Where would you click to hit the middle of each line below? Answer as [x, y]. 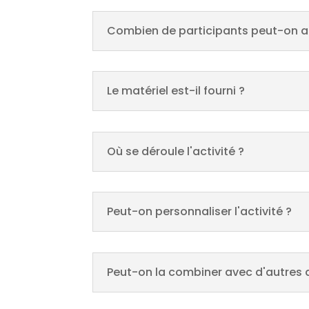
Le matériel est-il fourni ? [176, 91]
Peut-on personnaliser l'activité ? [200, 212]
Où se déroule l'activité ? [176, 151]
